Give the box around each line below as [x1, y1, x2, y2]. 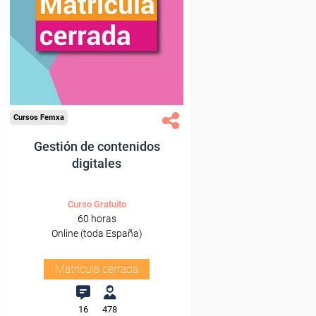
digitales [72, 156, 121, 171]
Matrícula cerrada [55, 262, 138, 276]
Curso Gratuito [67, 199, 126, 209]
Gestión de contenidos [33, 139, 160, 154]
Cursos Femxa [13, 113, 64, 122]
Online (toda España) [51, 228, 142, 239]
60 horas [77, 213, 116, 224]
